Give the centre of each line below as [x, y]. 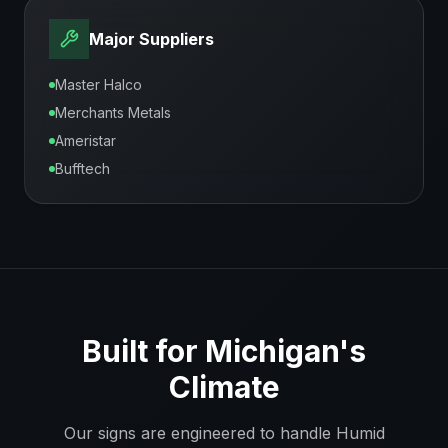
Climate [224, 387]
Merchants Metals [113, 112]
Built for [143, 351]
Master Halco [98, 84]
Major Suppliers [151, 39]
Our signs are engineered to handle [199, 433]
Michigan [272, 351]
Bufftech [82, 168]
